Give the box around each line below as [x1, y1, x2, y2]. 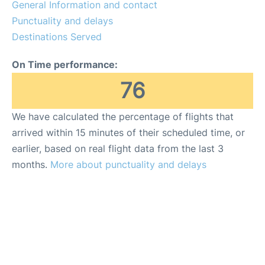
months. [12, 159, 50, 170]
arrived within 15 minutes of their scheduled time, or [12, 127, 245, 138]
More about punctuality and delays [50, 159, 206, 170]
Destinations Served [12, 31, 102, 43]
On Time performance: [12, 59, 118, 70]
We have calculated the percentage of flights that [12, 111, 234, 122]
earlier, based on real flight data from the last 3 [12, 143, 224, 154]
